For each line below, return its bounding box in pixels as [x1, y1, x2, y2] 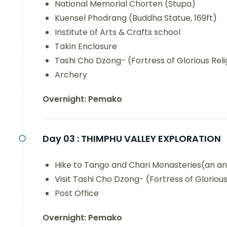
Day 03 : [43, 132, 79, 145]
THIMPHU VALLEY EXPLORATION [81, 132, 221, 145]
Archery [55, 69, 87, 81]
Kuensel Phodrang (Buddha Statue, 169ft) [55, 12, 217, 24]
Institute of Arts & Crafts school [55, 26, 180, 38]
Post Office [55, 187, 99, 199]
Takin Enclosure [55, 41, 117, 52]
